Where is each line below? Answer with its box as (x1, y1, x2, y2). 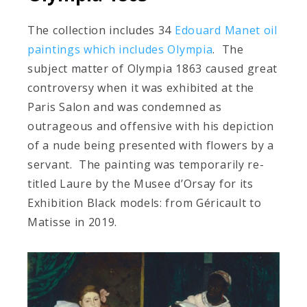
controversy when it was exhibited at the (27, 79, 255, 95)
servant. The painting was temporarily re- (27, 156, 265, 172)
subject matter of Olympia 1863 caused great (27, 60, 278, 76)
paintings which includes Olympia (27, 41, 213, 57)
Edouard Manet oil (174, 22, 278, 38)
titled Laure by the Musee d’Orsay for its (27, 175, 254, 191)
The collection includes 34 (27, 22, 175, 38)
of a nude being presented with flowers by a (27, 137, 275, 153)
